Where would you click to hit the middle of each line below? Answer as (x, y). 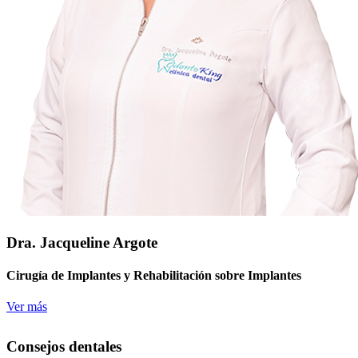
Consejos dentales (64, 347)
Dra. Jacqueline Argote (82, 242)
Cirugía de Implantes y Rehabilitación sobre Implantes (154, 275)
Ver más (27, 307)
